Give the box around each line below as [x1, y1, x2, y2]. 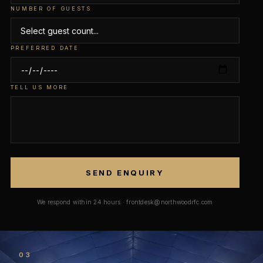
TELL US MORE [10, 84, 69, 90]
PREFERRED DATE [10, 45, 79, 51]
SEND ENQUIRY [86, 168, 164, 177]
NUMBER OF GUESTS [10, 5, 92, 12]
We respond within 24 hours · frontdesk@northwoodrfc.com [36, 198, 213, 205]
